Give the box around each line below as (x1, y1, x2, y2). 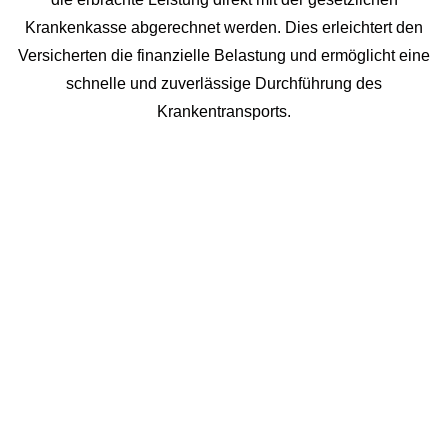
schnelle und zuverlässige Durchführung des (66, 74, 382, 92)
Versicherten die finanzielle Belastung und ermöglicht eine (18, 46, 430, 64)
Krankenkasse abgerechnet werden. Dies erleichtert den (25, 18, 423, 36)
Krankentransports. (157, 102, 291, 120)
